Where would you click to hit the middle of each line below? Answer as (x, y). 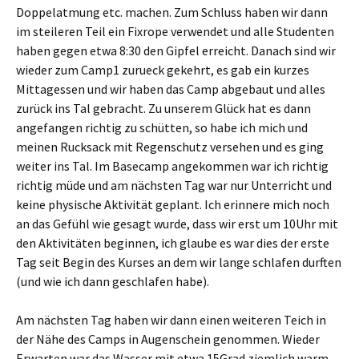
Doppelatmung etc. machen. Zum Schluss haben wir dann (172, 12)
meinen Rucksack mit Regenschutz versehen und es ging (170, 147)
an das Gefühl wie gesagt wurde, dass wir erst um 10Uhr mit (177, 224)
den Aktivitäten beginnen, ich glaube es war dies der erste (173, 243)
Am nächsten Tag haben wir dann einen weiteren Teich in (171, 320)
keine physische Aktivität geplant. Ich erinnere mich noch (173, 204)
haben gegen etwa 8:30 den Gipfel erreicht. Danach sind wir (176, 50)
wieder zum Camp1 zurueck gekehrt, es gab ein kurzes (163, 70)
